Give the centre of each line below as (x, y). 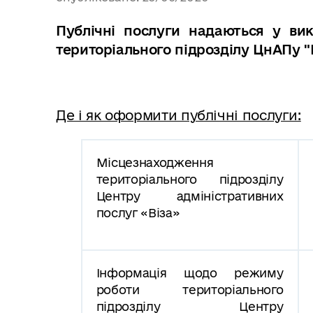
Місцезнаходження (155, 162)
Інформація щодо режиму (190, 272)
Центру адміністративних (190, 196)
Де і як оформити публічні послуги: (179, 115)
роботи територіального (190, 289)
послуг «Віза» (138, 212)
